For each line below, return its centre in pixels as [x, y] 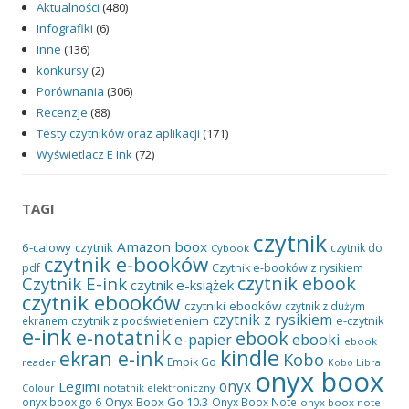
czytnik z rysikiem [273, 320]
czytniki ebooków [233, 306]
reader [39, 362]
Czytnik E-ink [74, 284]
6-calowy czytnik [68, 248]
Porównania [70, 92]
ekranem [45, 321]
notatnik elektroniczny [159, 388]
